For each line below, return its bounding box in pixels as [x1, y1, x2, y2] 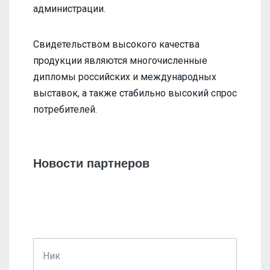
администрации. [33, 2, 105, 14]
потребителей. [33, 103, 97, 115]
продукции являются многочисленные [33, 54, 207, 66]
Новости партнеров [33, 156, 149, 170]
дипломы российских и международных [33, 71, 216, 83]
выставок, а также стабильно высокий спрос [33, 87, 237, 99]
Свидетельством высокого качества [33, 38, 199, 50]
